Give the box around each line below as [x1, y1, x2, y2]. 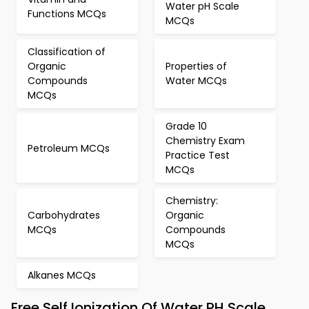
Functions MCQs [28, 6, 106, 21]
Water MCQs [166, 74, 227, 88]
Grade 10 [166, 119, 207, 133]
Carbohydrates [28, 208, 100, 222]
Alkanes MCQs [28, 268, 96, 282]
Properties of [166, 59, 227, 73]
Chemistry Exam [166, 134, 245, 148]
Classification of [28, 45, 106, 59]
